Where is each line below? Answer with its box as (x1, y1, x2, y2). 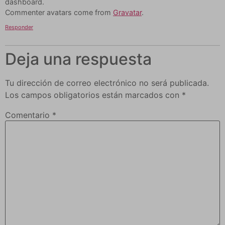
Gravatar (113, 8, 142, 17)
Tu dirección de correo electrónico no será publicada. (5, 78, 209, 88)
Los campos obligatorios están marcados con (5, 90, 182, 100)
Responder (5, 24, 33, 31)
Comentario (5, 110, 52, 121)
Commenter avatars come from (5, 8, 113, 17)
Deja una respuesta (5, 49, 152, 69)
